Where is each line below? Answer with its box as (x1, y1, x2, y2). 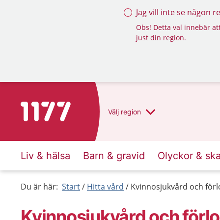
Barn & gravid (83, 150, 145, 162)
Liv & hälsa (21, 150, 70, 162)
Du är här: (21, 181, 58, 192)
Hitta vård (87, 181, 124, 192)
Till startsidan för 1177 (20, 102, 103, 113)
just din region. (136, 33, 186, 42)
